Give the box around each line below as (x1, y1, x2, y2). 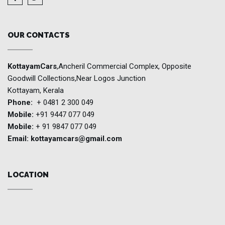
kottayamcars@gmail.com (31, 134, 122, 143)
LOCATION (8, 170, 49, 179)
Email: (8, 134, 31, 143)
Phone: (8, 98, 33, 107)
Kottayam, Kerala (8, 86, 64, 95)
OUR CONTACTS (8, 31, 70, 40)
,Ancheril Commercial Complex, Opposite (57, 62, 191, 71)
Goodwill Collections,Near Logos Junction (8, 74, 146, 83)
